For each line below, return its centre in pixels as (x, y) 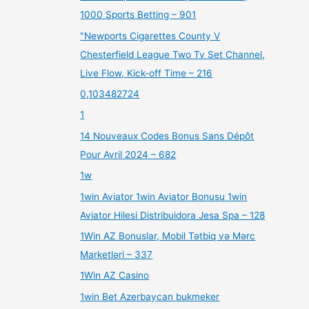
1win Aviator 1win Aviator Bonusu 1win (164, 196)
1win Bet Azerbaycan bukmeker (150, 296)
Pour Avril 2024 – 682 (128, 154)
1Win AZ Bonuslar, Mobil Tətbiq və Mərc (168, 236)
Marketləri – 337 (117, 255)
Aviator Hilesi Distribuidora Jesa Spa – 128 (173, 215)
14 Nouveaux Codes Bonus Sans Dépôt (167, 136)
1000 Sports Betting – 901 (138, 15)
